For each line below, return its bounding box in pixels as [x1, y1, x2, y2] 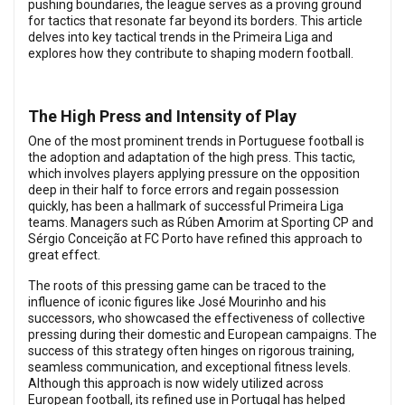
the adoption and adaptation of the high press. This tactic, [28, 150, 355, 165]
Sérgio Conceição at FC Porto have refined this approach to [28, 231, 363, 246]
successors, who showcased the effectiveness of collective [28, 311, 365, 325]
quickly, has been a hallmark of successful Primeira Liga [28, 199, 344, 213]
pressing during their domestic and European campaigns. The [28, 327, 377, 342]
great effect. [28, 248, 100, 262]
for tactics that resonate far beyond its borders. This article [28, 14, 363, 28]
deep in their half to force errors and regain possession [28, 183, 339, 197]
